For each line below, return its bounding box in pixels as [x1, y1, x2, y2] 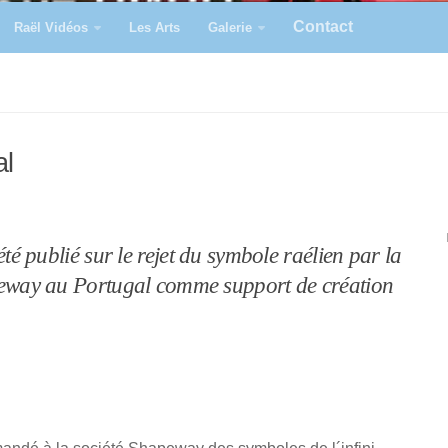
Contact [293, 18, 353, 35]
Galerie [208, 20, 252, 35]
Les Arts [129, 20, 180, 35]
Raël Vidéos [14, 20, 88, 35]
